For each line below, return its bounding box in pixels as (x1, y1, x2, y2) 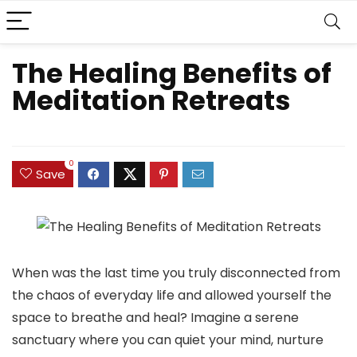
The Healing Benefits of (12, 54, 331, 92)
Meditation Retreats (12, 81, 291, 120)
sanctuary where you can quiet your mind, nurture (12, 331, 324, 350)
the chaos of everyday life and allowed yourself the (12, 286, 331, 305)
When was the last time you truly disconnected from (12, 264, 340, 283)
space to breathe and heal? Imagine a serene (12, 308, 299, 328)
